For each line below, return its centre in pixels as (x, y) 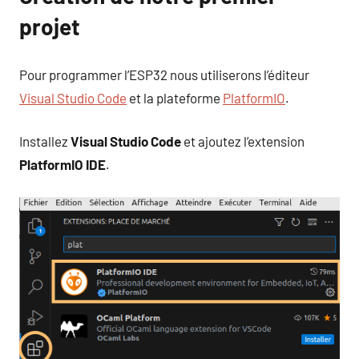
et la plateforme (175, 97)
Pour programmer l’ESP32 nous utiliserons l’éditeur (164, 74)
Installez (45, 141)
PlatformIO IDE (63, 165)
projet (50, 27)
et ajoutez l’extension (243, 141)
